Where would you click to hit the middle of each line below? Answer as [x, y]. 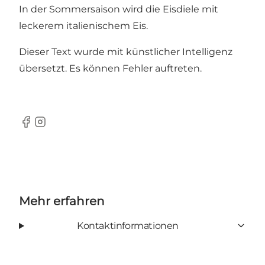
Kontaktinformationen [127, 225]
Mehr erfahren [62, 201]
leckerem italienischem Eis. [83, 25]
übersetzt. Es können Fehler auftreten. [110, 68]
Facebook [42, 128]
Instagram [57, 128]
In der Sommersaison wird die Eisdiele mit [119, 9]
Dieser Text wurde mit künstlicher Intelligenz [126, 51]
